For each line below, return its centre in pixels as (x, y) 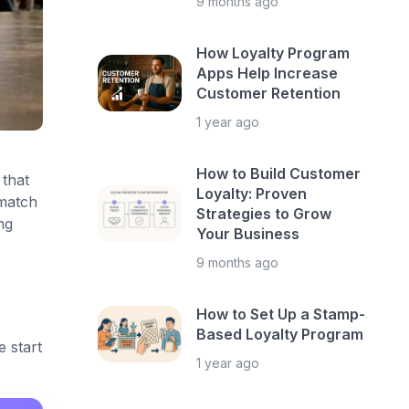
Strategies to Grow (264, 214)
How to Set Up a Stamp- (281, 314)
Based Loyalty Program (280, 334)
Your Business (248, 234)
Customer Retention (269, 93)
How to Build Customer (279, 173)
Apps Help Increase (267, 73)
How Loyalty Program (273, 53)
